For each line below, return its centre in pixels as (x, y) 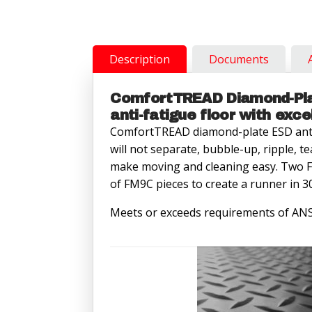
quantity (114, 58)
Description (140, 60)
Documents (239, 60)
